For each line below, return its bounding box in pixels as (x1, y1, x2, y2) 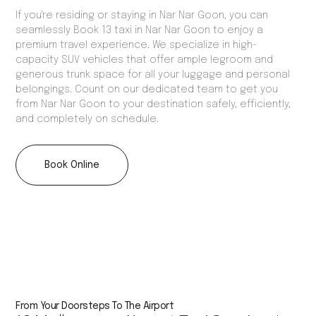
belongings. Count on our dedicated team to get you (16, 85, 279, 95)
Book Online (44, 160, 100, 171)
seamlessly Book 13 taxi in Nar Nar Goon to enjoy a (16, 25, 264, 36)
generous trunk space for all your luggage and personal (16, 70, 291, 80)
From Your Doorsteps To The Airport (16, 301, 174, 312)
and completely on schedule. (16, 114, 159, 125)
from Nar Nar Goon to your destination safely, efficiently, (16, 99, 291, 110)
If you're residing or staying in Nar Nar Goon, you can (16, 11, 269, 21)
